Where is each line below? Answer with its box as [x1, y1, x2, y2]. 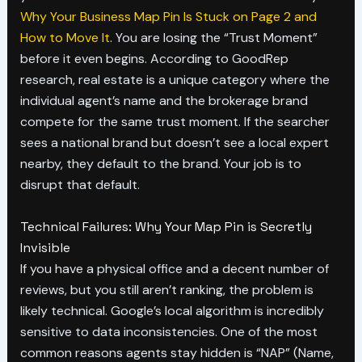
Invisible [19, 238, 70, 256]
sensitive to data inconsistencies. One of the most [19, 322, 318, 340]
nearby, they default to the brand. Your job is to [19, 155, 301, 173]
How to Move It [19, 29, 110, 47]
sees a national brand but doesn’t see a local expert [19, 134, 329, 152]
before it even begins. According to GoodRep [19, 50, 288, 68]
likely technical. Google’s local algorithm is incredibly [19, 301, 324, 319]
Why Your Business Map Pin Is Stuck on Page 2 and [19, 8, 317, 26]
